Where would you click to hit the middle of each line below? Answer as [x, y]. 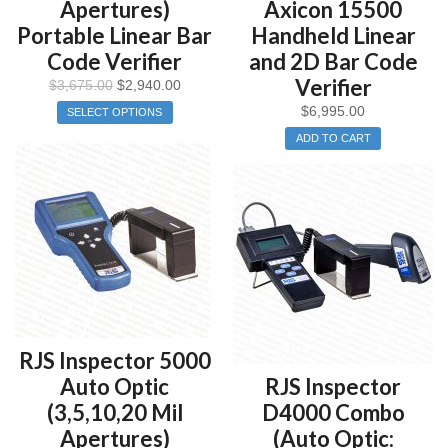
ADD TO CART [333, 138]
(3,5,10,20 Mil [114, 413]
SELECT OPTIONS [115, 112]
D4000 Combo [333, 413]
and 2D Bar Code [333, 61]
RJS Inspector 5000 [114, 361]
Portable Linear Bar [115, 35]
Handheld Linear [333, 35]
